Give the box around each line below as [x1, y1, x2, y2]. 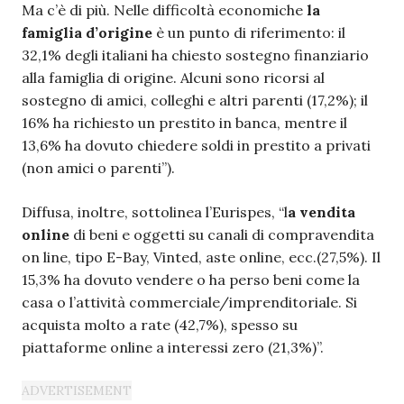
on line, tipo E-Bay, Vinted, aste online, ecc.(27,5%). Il [22, 247, 381, 266]
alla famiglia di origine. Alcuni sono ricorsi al [22, 68, 325, 87]
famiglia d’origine [22, 23, 152, 41]
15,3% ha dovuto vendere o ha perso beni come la [22, 270, 360, 289]
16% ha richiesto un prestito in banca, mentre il [22, 113, 347, 132]
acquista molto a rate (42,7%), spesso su [22, 315, 298, 334]
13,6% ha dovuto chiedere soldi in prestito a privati [22, 135, 371, 154]
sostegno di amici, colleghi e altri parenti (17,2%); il [22, 90, 368, 109]
